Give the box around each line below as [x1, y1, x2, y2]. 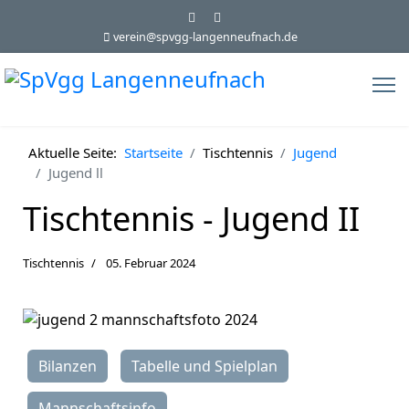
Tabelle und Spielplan [131, 356, 278, 376]
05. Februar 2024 [106, 255, 195, 271]
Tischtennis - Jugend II [23, 196, 360, 241]
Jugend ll [48, 163, 103, 182]
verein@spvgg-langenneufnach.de [112, 29, 298, 45]
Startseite [124, 143, 183, 162]
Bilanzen [38, 356, 97, 376]
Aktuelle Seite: [28, 143, 124, 162]
